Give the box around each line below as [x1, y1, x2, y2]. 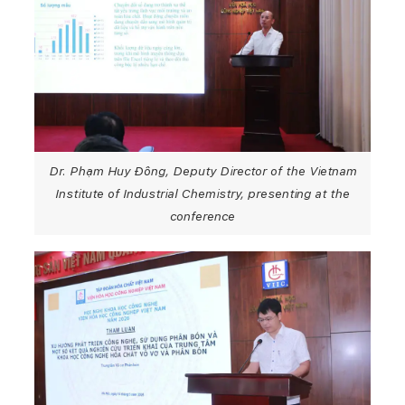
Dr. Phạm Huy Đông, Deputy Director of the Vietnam [48, 163, 357, 178]
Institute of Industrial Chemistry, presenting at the [55, 185, 350, 201]
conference [170, 208, 235, 223]
